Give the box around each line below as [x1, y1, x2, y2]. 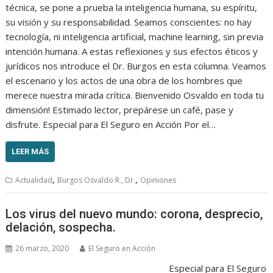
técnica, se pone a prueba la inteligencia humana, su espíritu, [5, 1, 258, 14]
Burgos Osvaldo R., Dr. [57, 175, 136, 186]
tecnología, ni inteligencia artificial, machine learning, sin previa [5, 30, 264, 43]
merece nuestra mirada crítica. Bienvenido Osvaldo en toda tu [5, 89, 264, 102]
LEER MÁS [12, 147, 49, 157]
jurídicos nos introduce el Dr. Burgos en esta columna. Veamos [5, 60, 267, 73]
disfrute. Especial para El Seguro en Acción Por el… [5, 118, 216, 131]
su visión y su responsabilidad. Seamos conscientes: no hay [5, 16, 252, 29]
